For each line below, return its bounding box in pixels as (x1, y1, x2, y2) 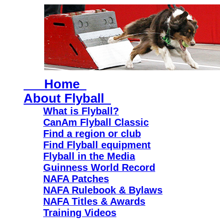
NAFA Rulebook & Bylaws (43, 185, 163, 195)
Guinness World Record (43, 162, 155, 173)
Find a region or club (43, 128, 141, 139)
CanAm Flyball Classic (43, 117, 149, 128)
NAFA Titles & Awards (43, 196, 145, 207)
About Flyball (24, 91, 111, 105)
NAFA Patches (43, 173, 109, 184)
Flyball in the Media (43, 151, 135, 162)
